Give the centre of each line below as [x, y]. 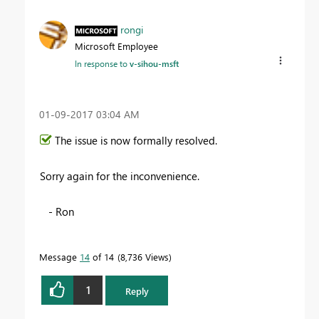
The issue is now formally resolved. [136, 140]
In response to [102, 63]
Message [59, 256]
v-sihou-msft [154, 63]
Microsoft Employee [116, 46]
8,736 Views [145, 256]
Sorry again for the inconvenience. [120, 176]
